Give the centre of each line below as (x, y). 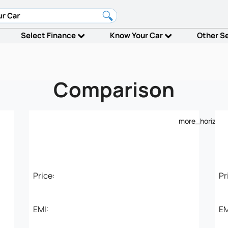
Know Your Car (137, 35)
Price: (44, 176)
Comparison (114, 89)
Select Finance (49, 35)
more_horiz (197, 121)
